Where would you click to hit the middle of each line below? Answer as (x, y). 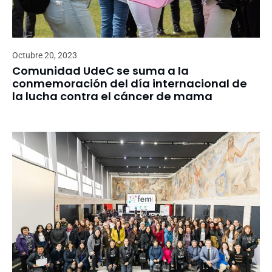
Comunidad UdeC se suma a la (100, 70)
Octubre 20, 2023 (45, 55)
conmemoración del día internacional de (130, 83)
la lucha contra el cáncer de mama (112, 96)
